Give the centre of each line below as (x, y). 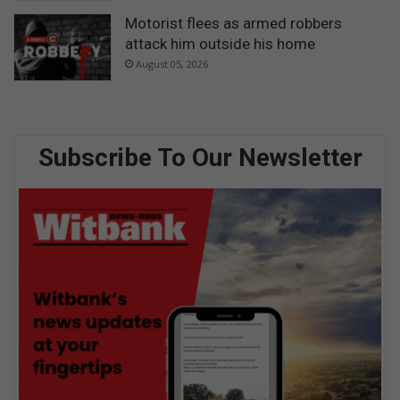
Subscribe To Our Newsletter (200, 157)
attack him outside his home (220, 44)
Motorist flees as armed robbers (233, 24)
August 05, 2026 (172, 64)
